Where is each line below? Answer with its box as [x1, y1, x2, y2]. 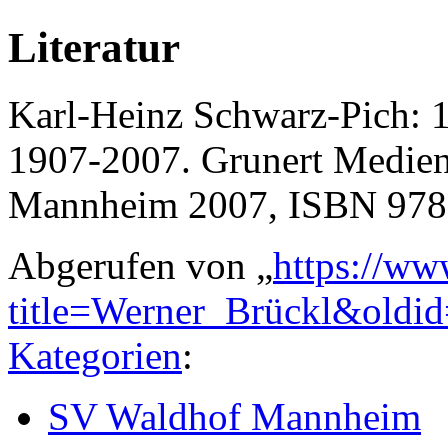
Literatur [8, 24, 180, 72]
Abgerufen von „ [8, 243, 273, 287]
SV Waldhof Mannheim [48, 394, 421, 438]
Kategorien [8, 333, 182, 377]
